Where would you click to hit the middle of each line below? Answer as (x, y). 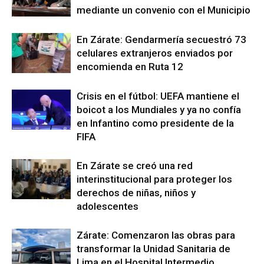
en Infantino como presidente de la (155, 123)
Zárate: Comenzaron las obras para (156, 235)
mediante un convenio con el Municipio (164, 10)
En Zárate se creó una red (135, 165)
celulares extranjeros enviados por (155, 53)
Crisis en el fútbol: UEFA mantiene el (158, 96)
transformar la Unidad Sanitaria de (154, 248)
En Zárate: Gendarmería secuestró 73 (161, 39)
